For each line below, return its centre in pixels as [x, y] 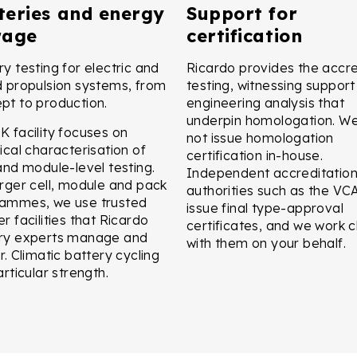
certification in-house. [255, 155]
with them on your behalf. [266, 243]
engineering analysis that [265, 102]
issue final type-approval [265, 208]
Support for [242, 13]
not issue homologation [260, 137]
